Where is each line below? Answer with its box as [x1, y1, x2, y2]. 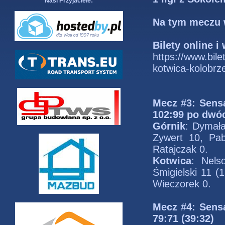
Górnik [153, 121, 185, 132]
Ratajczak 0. [153, 144, 208, 155]
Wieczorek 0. [153, 178, 211, 189]
